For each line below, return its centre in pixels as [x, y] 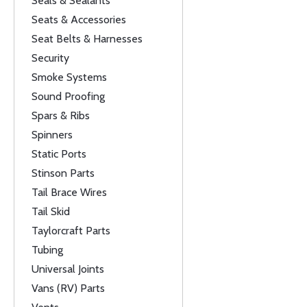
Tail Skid [51, 211]
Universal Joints [68, 269]
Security [50, 58]
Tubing [47, 250]
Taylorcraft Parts [71, 231]
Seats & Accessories [79, 20]
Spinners [52, 135]
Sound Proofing [68, 96]
